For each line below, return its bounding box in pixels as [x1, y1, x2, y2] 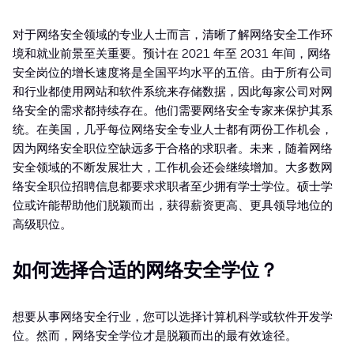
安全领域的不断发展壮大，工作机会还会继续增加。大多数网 [13, 160, 333, 175]
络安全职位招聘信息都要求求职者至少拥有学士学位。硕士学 [13, 179, 333, 194]
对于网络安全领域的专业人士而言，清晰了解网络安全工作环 [13, 28, 333, 43]
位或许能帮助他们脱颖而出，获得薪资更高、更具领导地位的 [13, 198, 333, 213]
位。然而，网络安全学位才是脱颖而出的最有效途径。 [13, 329, 297, 344]
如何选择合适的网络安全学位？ [13, 259, 278, 282]
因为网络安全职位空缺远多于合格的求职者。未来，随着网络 [13, 141, 333, 156]
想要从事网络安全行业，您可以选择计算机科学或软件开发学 [13, 310, 333, 325]
